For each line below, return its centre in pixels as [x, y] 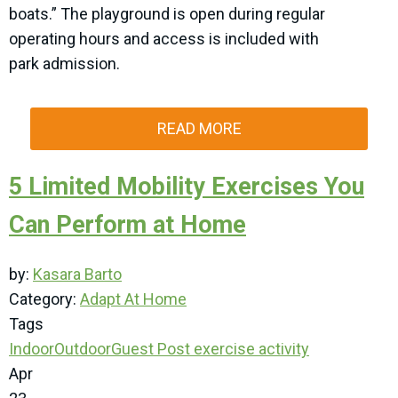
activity [282, 349]
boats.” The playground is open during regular [167, 14]
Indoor [32, 349]
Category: [44, 299]
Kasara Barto [77, 275]
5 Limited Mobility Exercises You [187, 187]
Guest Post [151, 349]
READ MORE [199, 129]
